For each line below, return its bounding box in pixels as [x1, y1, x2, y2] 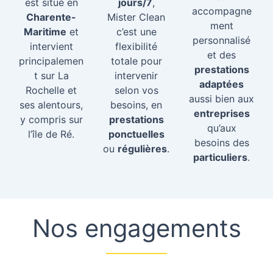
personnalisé [193, 34, 251, 46]
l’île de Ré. [28, 127, 75, 140]
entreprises [193, 107, 250, 119]
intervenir [115, 69, 158, 82]
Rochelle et [26, 83, 77, 96]
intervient [29, 40, 73, 52]
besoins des [194, 136, 249, 149]
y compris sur [19, 113, 83, 126]
